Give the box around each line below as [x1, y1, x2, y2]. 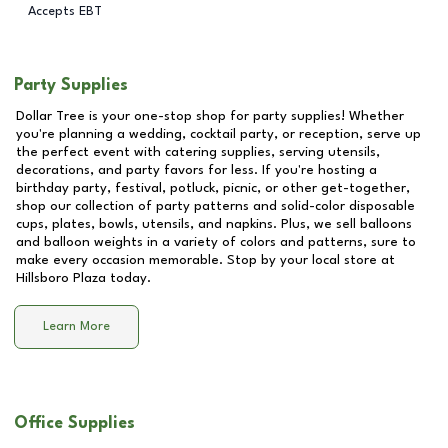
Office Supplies [14, 415, 135, 432]
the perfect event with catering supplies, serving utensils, [16, 145, 380, 159]
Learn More [43, 320, 110, 334]
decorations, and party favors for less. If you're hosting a [16, 163, 377, 177]
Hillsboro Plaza [16, 271, 106, 285]
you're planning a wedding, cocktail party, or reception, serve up [16, 127, 421, 141]
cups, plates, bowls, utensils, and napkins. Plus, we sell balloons [16, 217, 412, 231]
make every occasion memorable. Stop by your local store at [16, 253, 395, 267]
